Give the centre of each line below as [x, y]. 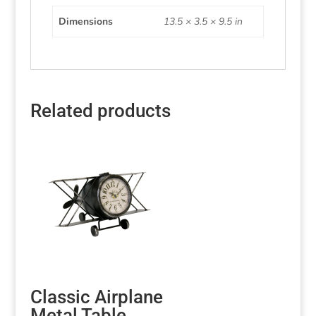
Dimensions [85, 21]
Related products [100, 110]
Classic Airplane [96, 297]
